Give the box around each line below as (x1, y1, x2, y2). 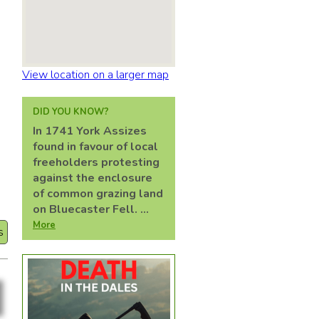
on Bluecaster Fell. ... (33, 202, 149, 217)
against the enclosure (33, 170, 152, 186)
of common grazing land (33, 186, 163, 202)
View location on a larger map (22, 67, 169, 83)
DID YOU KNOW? (33, 105, 109, 118)
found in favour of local (33, 139, 158, 155)
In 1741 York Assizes (33, 123, 147, 139)
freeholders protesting (33, 155, 159, 170)
